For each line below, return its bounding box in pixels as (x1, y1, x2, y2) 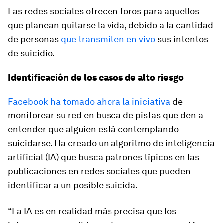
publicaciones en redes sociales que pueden (8, 166, 191, 176)
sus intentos (155, 34, 208, 44)
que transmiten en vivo (61, 34, 155, 44)
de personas (8, 34, 61, 44)
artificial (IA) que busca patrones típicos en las (8, 152, 199, 162)
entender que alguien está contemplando (8, 124, 179, 134)
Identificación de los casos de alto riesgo (8, 72, 184, 83)
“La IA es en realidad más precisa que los (8, 206, 176, 216)
